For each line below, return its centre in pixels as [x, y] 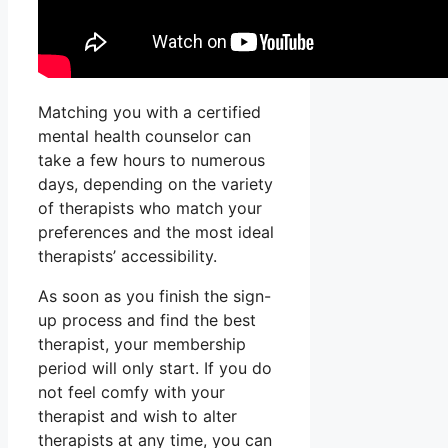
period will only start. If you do [155, 368]
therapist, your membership [142, 344]
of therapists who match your [150, 208]
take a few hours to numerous [151, 160]
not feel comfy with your [131, 392]
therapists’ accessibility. [127, 256]
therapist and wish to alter [137, 416]
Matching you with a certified [149, 112]
